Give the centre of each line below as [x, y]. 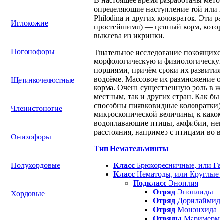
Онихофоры [31, 137]
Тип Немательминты [131, 149]
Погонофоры [33, 51]
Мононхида [196, 209]
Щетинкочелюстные [42, 80]
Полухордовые [36, 165]
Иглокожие [29, 23]
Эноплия [182, 183]
